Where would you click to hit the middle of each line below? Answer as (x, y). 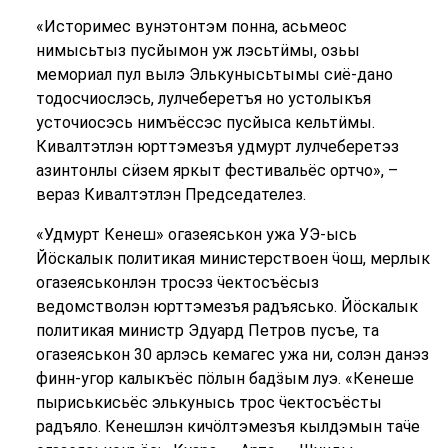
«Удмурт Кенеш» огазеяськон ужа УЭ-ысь (196, 234)
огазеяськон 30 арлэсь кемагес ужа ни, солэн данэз (232, 354)
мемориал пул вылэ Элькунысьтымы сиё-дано (214, 74)
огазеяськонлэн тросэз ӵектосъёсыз (177, 282)
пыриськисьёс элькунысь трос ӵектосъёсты (208, 402)
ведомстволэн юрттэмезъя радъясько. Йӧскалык (226, 306)
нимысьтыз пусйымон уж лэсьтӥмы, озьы (197, 50)
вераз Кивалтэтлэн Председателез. (170, 194)
